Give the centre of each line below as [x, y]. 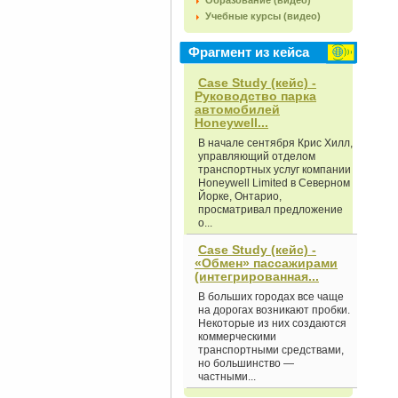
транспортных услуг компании [275, 170]
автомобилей [237, 109]
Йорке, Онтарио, [240, 196]
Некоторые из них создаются [272, 323]
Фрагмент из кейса [249, 52]
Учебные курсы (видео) [263, 16]
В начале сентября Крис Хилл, [275, 143]
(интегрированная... [257, 276]
